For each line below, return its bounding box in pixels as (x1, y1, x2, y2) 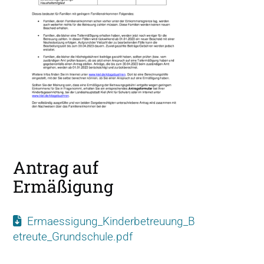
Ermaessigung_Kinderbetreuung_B (27, 214, 195, 229)
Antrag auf (13, 156, 98, 179)
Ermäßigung (13, 175, 113, 198)
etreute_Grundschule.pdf (13, 230, 133, 244)
